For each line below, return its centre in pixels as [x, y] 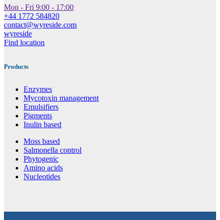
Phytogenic [41, 159]
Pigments [38, 116]
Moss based [42, 141]
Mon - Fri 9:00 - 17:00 [39, 7]
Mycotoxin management [61, 98]
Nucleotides [42, 177]
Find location [24, 42]
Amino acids [43, 168]
